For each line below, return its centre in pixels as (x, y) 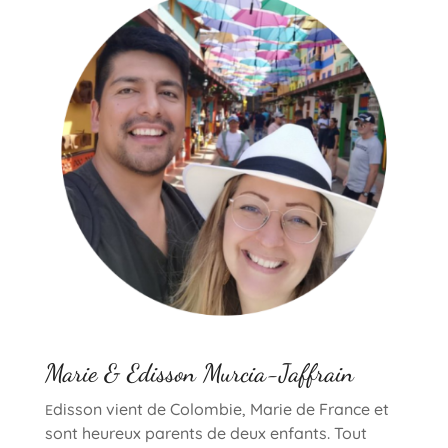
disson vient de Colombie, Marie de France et (220, 409)
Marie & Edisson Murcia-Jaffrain (199, 373)
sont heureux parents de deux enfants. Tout (205, 433)
